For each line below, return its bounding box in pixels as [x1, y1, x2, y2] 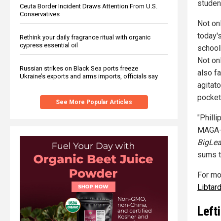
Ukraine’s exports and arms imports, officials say [20, 72, 158, 80]
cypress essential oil [20, 41, 78, 49]
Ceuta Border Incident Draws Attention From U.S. [20, 2, 157, 10]
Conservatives [20, 10, 60, 18]
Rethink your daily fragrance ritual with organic [20, 33, 150, 41]
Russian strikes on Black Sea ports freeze [20, 64, 138, 72]
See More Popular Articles [55, 98, 132, 106]
